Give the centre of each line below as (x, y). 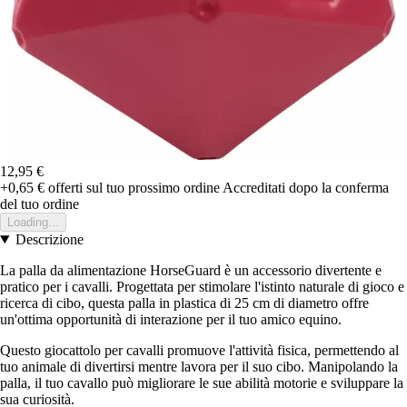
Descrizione (49, 239)
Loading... (33, 222)
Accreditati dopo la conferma (306, 187)
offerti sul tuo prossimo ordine (132, 187)
